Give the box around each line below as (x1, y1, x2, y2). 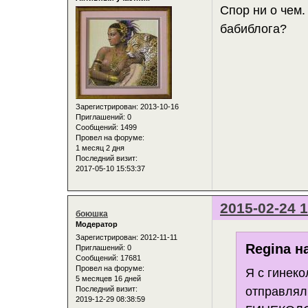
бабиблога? (220, 22, 287, 36)
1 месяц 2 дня (76, 143, 124, 152)
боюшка (76, 208, 108, 219)
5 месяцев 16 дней (76, 274, 141, 283)
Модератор (76, 219, 118, 228)
